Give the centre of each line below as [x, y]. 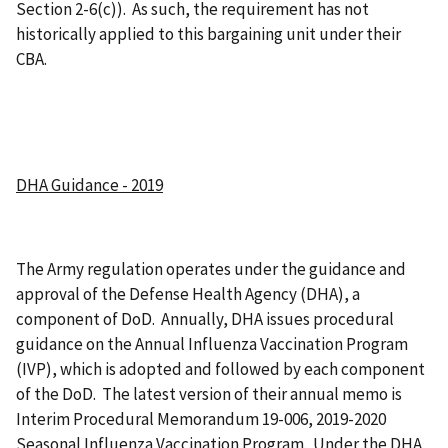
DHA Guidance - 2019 [89, 184]
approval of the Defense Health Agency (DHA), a [188, 293]
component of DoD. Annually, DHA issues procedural [205, 318]
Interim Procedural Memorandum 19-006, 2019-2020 [201, 418]
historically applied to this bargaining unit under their [208, 34]
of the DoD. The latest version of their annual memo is [209, 393]
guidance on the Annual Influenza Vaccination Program [212, 343]
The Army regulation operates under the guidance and [211, 268]
